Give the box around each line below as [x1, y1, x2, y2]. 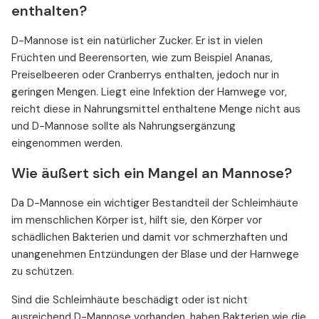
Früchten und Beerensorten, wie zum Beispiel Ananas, [11, 51, 273, 66]
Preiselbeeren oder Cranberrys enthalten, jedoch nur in [11, 68, 279, 83]
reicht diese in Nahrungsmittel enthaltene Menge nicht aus [11, 102, 300, 117]
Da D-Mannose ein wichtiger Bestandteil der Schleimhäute [11, 196, 298, 211]
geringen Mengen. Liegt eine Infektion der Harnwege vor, [11, 85, 287, 100]
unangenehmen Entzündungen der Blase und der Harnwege [11, 247, 299, 262]
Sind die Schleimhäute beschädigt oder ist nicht [11, 293, 248, 308]
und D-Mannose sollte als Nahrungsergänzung [11, 119, 236, 134]
